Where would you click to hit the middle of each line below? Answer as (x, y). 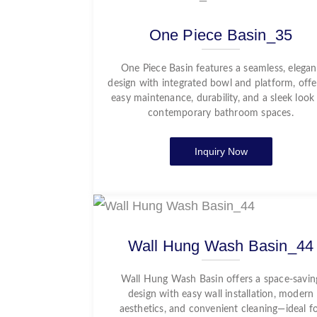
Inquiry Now (221, 151)
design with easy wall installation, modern (221, 294)
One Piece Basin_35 (221, 35)
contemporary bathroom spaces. (221, 113)
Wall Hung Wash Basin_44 (221, 246)
